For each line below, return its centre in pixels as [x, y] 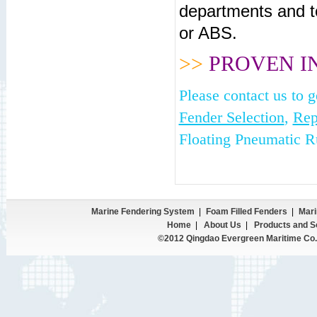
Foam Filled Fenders [246, 212]
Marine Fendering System [143, 212]
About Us [222, 225]
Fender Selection [231, 117]
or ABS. [208, 33]
